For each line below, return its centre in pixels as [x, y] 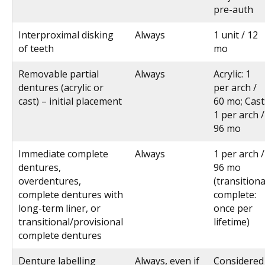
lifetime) [232, 222]
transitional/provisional [71, 222]
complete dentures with [71, 194]
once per [233, 208]
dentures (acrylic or [61, 87]
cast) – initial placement [70, 101]
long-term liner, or [59, 208]
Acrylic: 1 [232, 74]
